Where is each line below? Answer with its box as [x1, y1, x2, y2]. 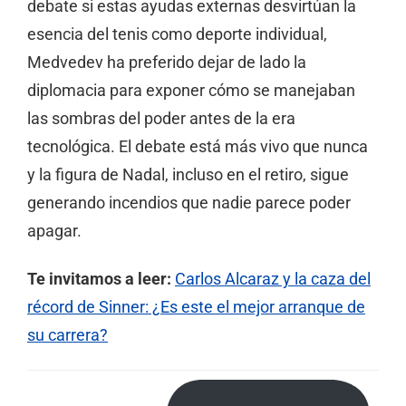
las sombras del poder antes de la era [27, 110, 295, 129]
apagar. [27, 222, 82, 241]
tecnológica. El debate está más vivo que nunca [27, 138, 368, 157]
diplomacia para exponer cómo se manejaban [27, 82, 355, 101]
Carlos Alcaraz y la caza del [175, 270, 371, 289]
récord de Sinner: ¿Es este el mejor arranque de [27, 298, 365, 317]
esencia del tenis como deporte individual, [27, 25, 327, 44]
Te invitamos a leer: [27, 270, 171, 289]
